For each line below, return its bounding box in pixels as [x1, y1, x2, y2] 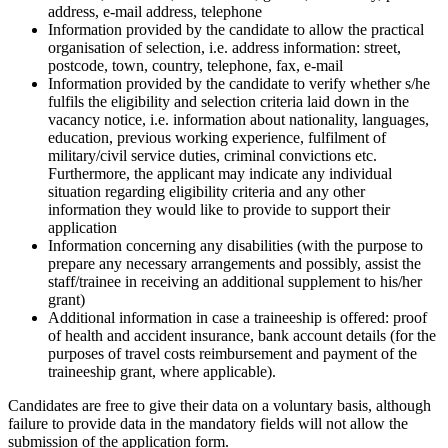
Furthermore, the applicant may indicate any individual [48, 164, 392, 182]
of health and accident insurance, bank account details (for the [48, 326, 436, 344]
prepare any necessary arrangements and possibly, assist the [48, 254, 421, 272]
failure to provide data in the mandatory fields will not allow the [8, 414, 408, 432]
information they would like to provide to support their [48, 200, 390, 218]
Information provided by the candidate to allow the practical [48, 20, 424, 38]
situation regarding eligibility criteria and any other [48, 182, 365, 200]
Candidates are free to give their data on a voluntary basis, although [8, 396, 431, 414]
